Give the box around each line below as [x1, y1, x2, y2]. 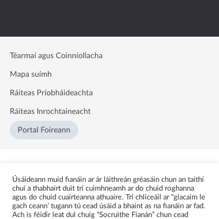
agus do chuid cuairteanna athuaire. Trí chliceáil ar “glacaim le [12, 194, 205, 201]
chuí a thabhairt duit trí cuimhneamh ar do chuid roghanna [12, 185, 194, 192]
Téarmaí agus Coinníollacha [10, 52, 103, 60]
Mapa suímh [10, 70, 52, 78]
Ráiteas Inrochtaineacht [10, 108, 91, 115]
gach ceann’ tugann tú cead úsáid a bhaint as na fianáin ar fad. [12, 202, 205, 210]
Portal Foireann [18, 126, 70, 134]
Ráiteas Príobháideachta [10, 89, 93, 97]
